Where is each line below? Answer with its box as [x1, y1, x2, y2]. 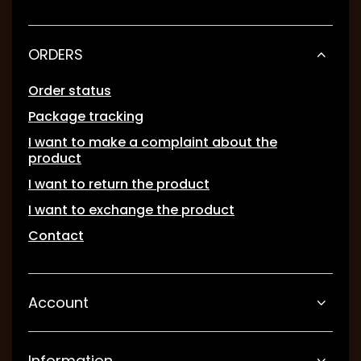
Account [28, 293, 89, 313]
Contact [28, 226, 84, 246]
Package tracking [28, 107, 143, 127]
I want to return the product [28, 175, 210, 194]
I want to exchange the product [28, 201, 234, 220]
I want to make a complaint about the [28, 133, 277, 152]
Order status [28, 81, 111, 101]
